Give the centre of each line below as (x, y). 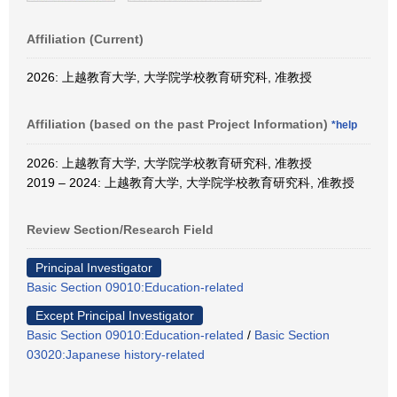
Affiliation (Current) (85, 39)
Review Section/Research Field (120, 229)
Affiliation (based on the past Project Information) (179, 124)
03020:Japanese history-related (116, 354)
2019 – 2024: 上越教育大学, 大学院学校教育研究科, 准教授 (191, 182)
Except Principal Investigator (115, 315)
